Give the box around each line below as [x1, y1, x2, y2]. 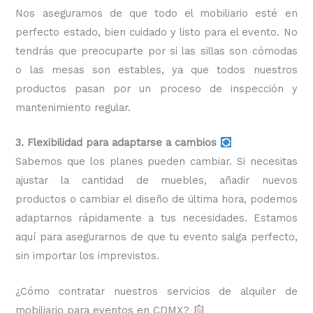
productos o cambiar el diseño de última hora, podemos [15, 193, 298, 206]
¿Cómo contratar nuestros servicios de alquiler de [15, 284, 298, 298]
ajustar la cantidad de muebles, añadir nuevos [15, 174, 298, 187]
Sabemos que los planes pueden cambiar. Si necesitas [15, 155, 298, 168]
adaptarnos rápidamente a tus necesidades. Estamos [15, 212, 298, 225]
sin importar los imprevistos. [15, 249, 160, 263]
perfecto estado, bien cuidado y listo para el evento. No [15, 26, 298, 39]
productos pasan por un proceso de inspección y [15, 82, 298, 96]
